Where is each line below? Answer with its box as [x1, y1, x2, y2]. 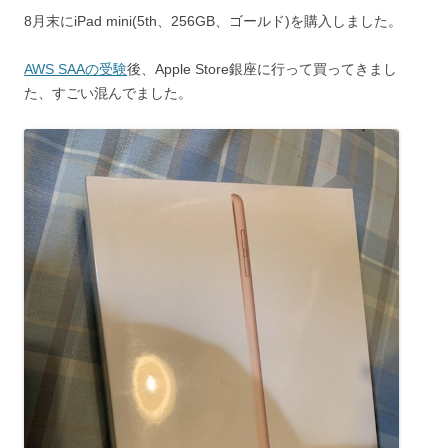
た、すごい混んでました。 [24, 84, 192, 101]
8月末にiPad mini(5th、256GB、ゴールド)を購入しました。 [24, 12, 402, 29]
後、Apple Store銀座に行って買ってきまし [127, 60, 397, 77]
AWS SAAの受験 [24, 60, 127, 77]
